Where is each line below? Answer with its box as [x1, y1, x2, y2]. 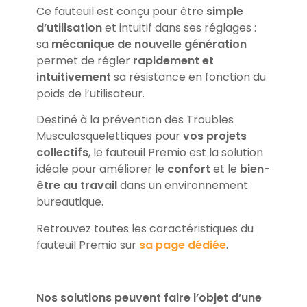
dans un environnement [119, 177, 248, 194]
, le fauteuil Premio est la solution [88, 145, 263, 161]
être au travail [36, 177, 120, 194]
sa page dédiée [138, 236, 226, 253]
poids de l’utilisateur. [36, 85, 145, 101]
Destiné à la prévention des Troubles [36, 112, 234, 128]
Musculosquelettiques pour [36, 128, 183, 145]
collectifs [36, 145, 88, 161]
